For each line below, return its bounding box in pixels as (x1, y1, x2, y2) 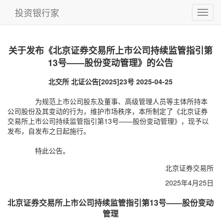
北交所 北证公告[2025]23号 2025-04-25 (48, 76, 173, 86)
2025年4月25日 (165, 178, 214, 187)
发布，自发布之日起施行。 (7, 126, 90, 136)
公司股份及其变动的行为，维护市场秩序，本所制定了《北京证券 (7, 106, 208, 116)
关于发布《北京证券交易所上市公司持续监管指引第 (8, 44, 213, 57)
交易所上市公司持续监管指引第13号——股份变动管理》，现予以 (7, 116, 209, 126)
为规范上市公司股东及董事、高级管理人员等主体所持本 (35, 96, 208, 106)
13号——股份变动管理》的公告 (48, 56, 173, 69)
